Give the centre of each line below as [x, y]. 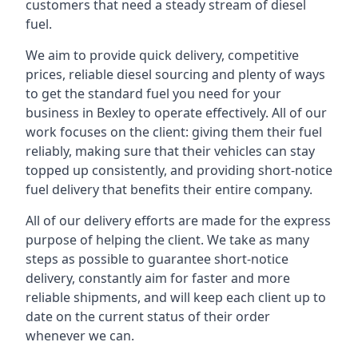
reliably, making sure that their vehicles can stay [170, 151]
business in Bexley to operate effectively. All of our [176, 113]
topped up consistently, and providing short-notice [179, 170]
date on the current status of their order [148, 316]
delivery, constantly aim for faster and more [158, 278]
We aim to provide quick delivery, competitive [162, 55]
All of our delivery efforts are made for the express [178, 221]
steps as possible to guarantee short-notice [157, 259]
